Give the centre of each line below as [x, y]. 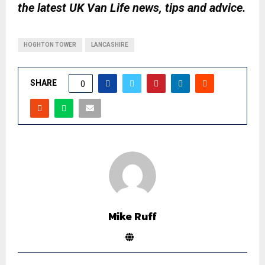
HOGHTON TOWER [50, 45]
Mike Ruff [132, 216]
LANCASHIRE [110, 45]
